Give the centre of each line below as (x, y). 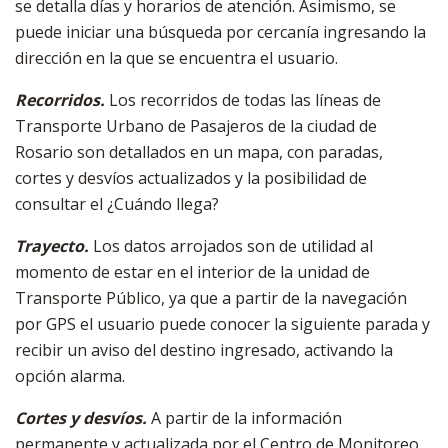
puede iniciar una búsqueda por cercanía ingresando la (220, 32)
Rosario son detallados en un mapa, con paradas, (199, 152)
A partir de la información (246, 418)
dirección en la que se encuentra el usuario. (176, 58)
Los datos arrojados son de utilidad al (233, 246)
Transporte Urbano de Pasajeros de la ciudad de (196, 126)
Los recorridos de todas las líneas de (245, 100)
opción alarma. (70, 376)
